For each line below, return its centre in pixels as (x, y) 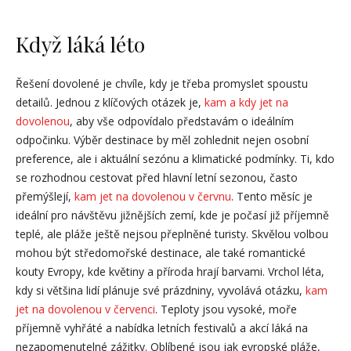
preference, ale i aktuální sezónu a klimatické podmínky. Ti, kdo (175, 159)
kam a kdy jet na (246, 102)
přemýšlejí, (45, 196)
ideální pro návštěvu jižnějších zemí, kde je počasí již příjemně (172, 215)
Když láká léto (80, 44)
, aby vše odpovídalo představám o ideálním (182, 121)
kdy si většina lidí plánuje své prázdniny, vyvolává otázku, (161, 290)
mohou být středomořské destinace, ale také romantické (161, 253)
